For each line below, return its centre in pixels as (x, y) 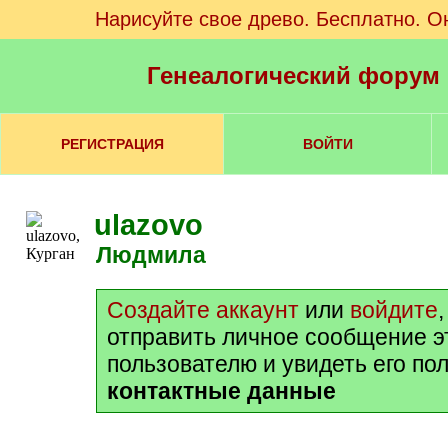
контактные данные (221, 391)
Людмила (159, 255)
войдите (394, 310)
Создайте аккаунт (203, 310)
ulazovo (148, 225)
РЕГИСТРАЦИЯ (112, 144)
